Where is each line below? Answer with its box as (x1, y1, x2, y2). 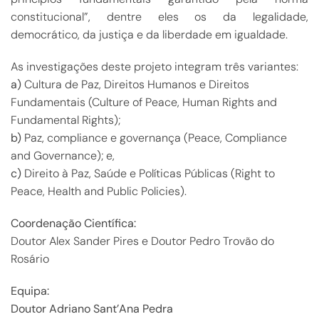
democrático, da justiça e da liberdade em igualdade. (11, 27, 288, 42)
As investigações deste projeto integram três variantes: (11, 59, 298, 74)
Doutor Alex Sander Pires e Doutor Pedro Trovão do (11, 234, 274, 249)
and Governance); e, (11, 148, 115, 163)
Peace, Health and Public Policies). (11, 184, 187, 199)
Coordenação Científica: (11, 216, 136, 231)
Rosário (11, 251, 49, 266)
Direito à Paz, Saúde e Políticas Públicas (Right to (24, 166, 275, 181)
